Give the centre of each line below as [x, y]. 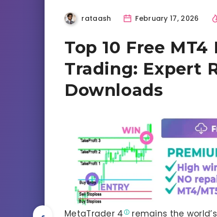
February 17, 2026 [166, 18]
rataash [96, 18]
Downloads [114, 90]
